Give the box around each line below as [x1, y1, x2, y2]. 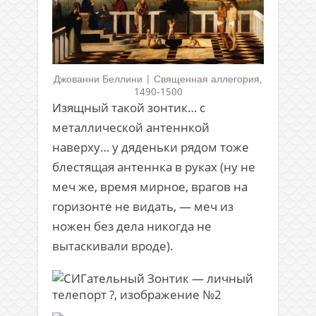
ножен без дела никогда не [52, 217, 212, 234]
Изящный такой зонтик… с [52, 99, 205, 116]
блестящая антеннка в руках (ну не [52, 158, 255, 175]
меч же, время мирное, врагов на [52, 178, 248, 195]
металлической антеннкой [52, 119, 209, 135]
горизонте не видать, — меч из [52, 197, 233, 214]
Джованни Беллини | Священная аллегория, [54, 71, 262, 85]
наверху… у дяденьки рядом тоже [52, 138, 249, 155]
